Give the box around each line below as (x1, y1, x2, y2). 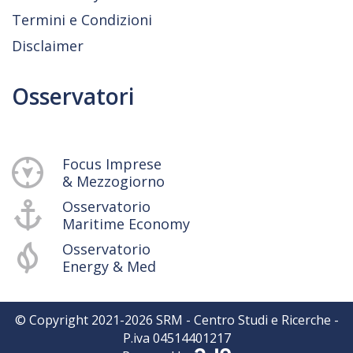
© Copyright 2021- (14, 310, 124, 329)
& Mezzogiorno (62, 171, 165, 191)
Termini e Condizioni (12, 9, 152, 29)
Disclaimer (12, 35, 84, 55)
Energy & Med (62, 256, 156, 276)
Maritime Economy (62, 214, 190, 233)
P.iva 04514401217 (122, 329, 231, 347)
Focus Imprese (62, 154, 162, 173)
